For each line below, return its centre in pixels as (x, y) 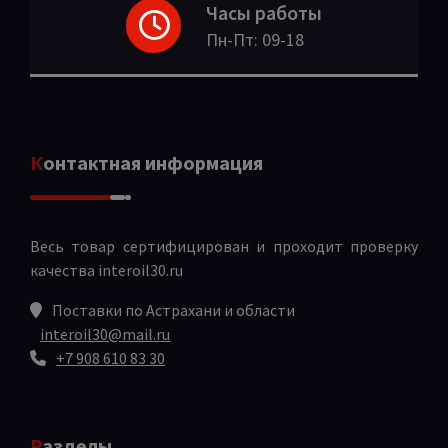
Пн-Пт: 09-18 (255, 40)
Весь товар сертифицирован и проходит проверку (224, 245)
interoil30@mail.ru (105, 333)
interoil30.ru (140, 269)
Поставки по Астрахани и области (173, 309)
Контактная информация (153, 162)
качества (64, 269)
